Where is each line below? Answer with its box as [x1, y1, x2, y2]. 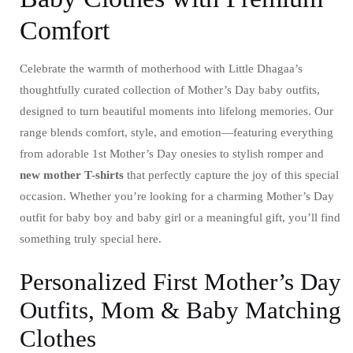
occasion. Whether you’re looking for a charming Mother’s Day [20, 190, 334, 203]
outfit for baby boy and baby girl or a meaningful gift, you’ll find [20, 211, 340, 225]
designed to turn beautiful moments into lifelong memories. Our [20, 105, 333, 118]
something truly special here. [20, 232, 162, 246]
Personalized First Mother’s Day [20, 269, 341, 296]
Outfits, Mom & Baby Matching [20, 297, 341, 325]
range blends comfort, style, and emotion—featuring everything [20, 126, 333, 139]
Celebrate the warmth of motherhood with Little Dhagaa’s [20, 62, 303, 76]
